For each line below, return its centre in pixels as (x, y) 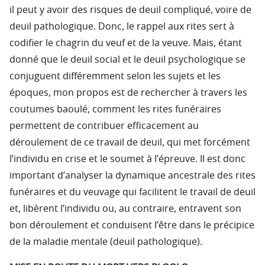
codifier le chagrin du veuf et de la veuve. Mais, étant (126, 43)
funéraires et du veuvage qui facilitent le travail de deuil (132, 193)
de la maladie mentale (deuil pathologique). (106, 242)
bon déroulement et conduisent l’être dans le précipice (132, 226)
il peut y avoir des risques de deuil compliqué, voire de (130, 10)
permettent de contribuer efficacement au (104, 126)
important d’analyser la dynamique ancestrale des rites (132, 176)
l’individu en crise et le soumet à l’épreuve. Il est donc (127, 159)
